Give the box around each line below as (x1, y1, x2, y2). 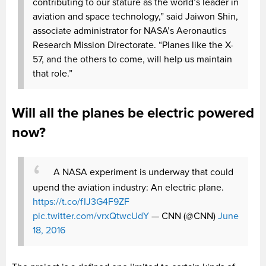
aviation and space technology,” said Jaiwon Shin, (33, 10, 238, 23)
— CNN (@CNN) (151, 210, 218, 222)
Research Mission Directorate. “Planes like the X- (33, 39, 233, 51)
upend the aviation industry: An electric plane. (33, 181, 224, 194)
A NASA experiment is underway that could (53, 166, 233, 179)
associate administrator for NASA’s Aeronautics (33, 24, 226, 37)
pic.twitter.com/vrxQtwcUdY (33, 210, 149, 222)
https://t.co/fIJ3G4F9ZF (33, 195, 129, 208)
